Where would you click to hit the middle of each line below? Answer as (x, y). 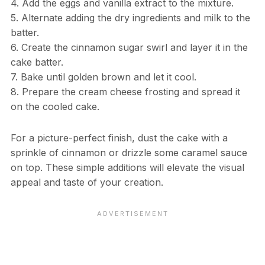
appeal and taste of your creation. (87, 182)
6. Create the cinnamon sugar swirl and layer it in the (129, 48)
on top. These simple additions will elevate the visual (127, 168)
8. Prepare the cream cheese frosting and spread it (125, 92)
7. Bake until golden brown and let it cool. (103, 77)
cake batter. (37, 62)
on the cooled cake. (55, 107)
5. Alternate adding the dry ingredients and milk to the (130, 18)
